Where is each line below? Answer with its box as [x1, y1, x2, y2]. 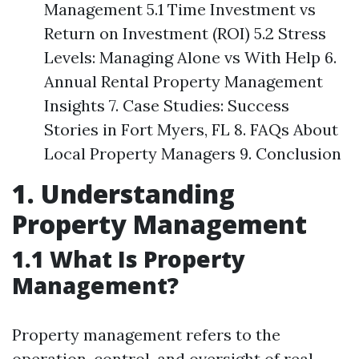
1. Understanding [12, 176, 235, 211]
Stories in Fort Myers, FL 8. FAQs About [44, 119, 338, 139]
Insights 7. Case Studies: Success [44, 95, 289, 115]
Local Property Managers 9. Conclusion [44, 143, 341, 163]
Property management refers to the [12, 325, 280, 345]
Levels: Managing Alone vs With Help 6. [44, 47, 337, 67]
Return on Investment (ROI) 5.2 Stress [44, 23, 326, 43]
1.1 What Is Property [12, 244, 245, 274]
